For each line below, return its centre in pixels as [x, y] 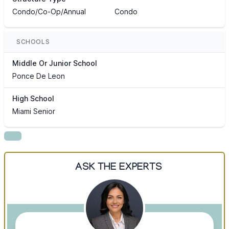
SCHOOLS [33, 42]
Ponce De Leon [39, 76]
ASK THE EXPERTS [118, 168]
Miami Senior [34, 111]
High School [33, 99]
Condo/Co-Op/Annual [49, 12]
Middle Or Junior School [55, 63]
